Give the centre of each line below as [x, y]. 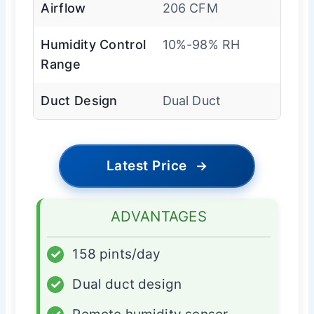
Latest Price [146, 166]
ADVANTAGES [159, 217]
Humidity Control [94, 45]
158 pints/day [117, 254]
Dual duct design [127, 285]
